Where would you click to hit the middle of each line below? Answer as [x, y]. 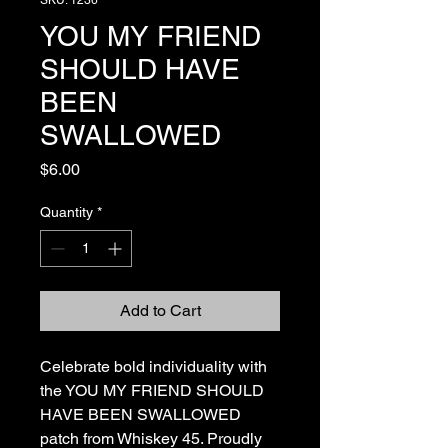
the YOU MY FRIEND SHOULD [152, 390]
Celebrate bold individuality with [153, 366]
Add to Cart [160, 310]
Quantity [66, 212]
